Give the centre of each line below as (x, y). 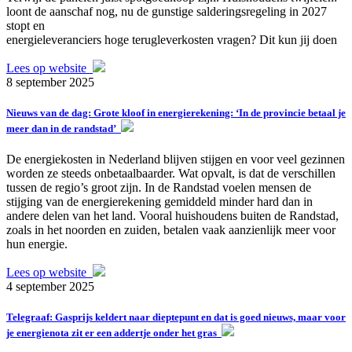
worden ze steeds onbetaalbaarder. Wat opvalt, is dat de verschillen (171, 174)
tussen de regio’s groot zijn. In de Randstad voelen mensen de (159, 188)
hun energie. (37, 244)
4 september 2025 (50, 287)
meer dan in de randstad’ (64, 129)
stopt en (26, 25)
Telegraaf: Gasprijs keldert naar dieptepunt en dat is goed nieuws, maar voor (176, 317)
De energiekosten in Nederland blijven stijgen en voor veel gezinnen (176, 159)
